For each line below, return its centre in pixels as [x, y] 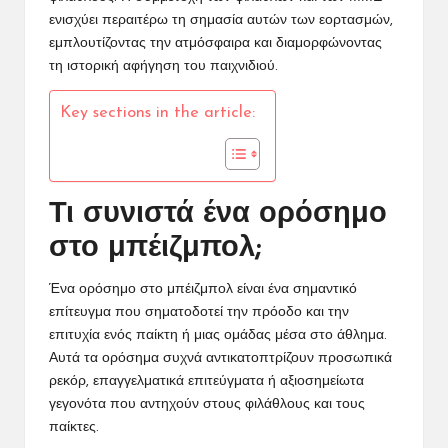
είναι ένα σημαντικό [295, 290]
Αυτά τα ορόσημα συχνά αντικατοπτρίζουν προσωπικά [220, 359]
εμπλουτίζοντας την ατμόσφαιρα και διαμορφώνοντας [215, 44]
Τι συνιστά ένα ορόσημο [218, 215]
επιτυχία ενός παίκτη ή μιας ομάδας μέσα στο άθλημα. [218, 336]
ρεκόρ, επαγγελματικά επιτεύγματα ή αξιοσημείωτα [206, 382]
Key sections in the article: [157, 113]
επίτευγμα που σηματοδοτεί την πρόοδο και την [199, 313]
